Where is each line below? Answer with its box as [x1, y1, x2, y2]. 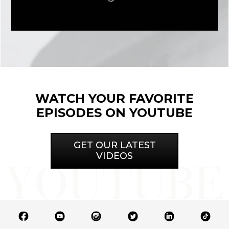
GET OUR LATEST [73, 139, 156, 151]
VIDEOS [96, 150, 133, 162]
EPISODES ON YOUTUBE [36, 105, 193, 120]
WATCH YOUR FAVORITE [35, 90, 194, 106]
